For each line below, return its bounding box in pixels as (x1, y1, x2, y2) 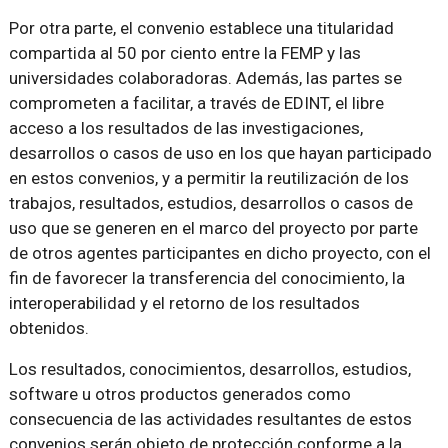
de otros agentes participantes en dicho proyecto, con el (8, 242, 431, 263)
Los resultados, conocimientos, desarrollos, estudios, (8, 358, 411, 379)
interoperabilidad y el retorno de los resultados (8, 292, 360, 313)
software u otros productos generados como (8, 383, 351, 404)
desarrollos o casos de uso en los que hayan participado (8, 142, 432, 163)
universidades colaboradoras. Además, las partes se (8, 67, 402, 88)
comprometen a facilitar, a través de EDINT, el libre (8, 92, 384, 113)
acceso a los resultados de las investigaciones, (8, 117, 363, 138)
